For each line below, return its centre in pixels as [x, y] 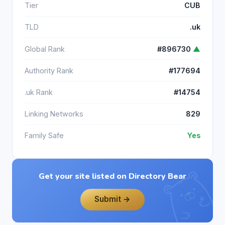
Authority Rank [49, 70]
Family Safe [44, 136]
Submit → [113, 199]
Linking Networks [54, 114]
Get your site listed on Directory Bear [113, 176]
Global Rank [45, 49]
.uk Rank [39, 92]
